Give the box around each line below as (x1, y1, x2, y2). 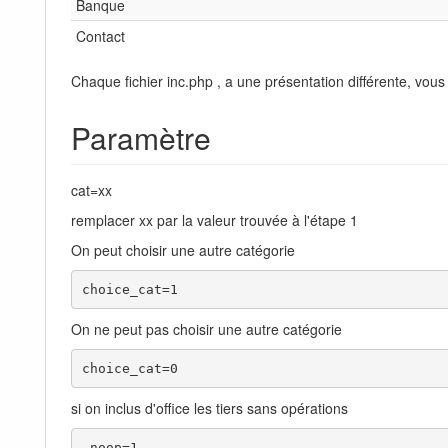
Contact (76, 26, 125, 47)
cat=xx (71, 180, 112, 201)
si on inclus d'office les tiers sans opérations (71, 398, 348, 419)
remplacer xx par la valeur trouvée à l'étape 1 (71, 210, 358, 231)
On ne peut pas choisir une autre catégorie (71, 319, 342, 340)
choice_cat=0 (81, 360, 178, 376)
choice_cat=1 (81, 281, 186, 297)
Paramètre (71, 116, 211, 160)
